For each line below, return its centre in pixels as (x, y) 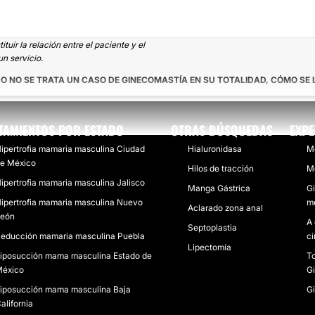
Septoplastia (212, 227)
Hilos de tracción (220, 168)
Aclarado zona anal (225, 208)
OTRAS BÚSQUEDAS (221, 130)
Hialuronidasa (214, 149)
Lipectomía (209, 247)
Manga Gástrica (219, 188)
